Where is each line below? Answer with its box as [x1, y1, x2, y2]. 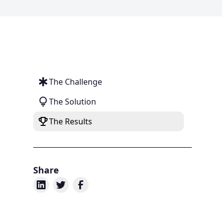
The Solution [49, 96, 97, 107]
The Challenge [49, 76, 103, 87]
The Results [49, 116, 93, 127]
